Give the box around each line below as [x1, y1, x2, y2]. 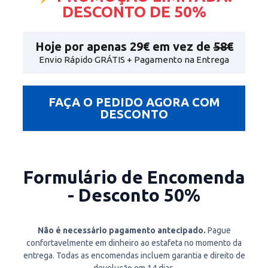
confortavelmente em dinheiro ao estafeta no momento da [26, 238, 242, 248]
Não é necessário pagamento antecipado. [37, 226, 206, 236]
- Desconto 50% [68, 185, 200, 206]
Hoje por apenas [35, 39, 130, 54]
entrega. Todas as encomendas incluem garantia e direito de [23, 251, 245, 261]
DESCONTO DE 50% [62, 3, 206, 21]
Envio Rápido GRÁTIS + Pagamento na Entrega [39, 54, 229, 65]
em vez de [149, 39, 214, 54]
